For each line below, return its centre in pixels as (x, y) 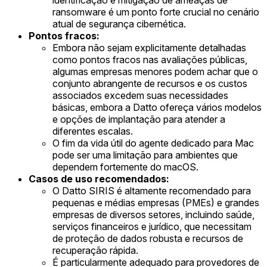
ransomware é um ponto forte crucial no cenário (156, 12)
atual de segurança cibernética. (119, 24)
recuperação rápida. (95, 250)
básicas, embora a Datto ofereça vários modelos (157, 107)
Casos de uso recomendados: (99, 178)
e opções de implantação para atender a (139, 119)
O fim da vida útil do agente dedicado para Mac (153, 143)
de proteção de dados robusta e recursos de (148, 238)
